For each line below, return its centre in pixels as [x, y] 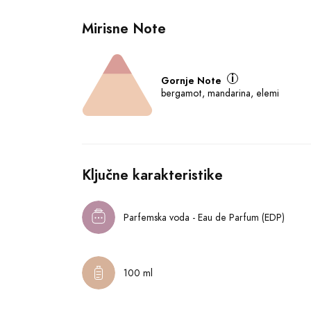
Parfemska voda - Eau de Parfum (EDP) [204, 217]
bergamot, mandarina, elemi [220, 93]
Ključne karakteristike [152, 175]
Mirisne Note [124, 28]
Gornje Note [191, 81]
